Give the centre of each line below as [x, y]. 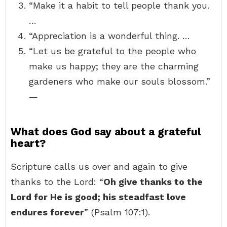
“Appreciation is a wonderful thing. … [109, 36]
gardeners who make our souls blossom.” [120, 81]
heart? [28, 143]
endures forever [47, 212]
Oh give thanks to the [153, 182]
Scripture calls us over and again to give [99, 166]
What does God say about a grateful [106, 131]
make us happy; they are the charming [114, 66]
